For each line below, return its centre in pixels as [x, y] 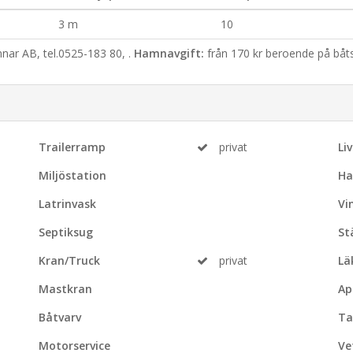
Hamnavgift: [169, 53]
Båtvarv [60, 317]
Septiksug [66, 232]
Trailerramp [72, 147]
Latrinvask [68, 204]
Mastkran [66, 289]
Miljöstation [73, 175]
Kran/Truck [70, 260]
